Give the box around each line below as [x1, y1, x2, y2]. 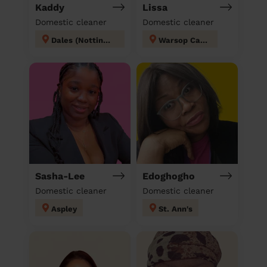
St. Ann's [159, 204, 193, 213]
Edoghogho [142, 170, 195, 182]
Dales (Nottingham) [103, 35, 110, 45]
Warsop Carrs [200, 35, 207, 45]
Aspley [51, 204, 77, 213]
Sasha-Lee [35, 170, 85, 182]
